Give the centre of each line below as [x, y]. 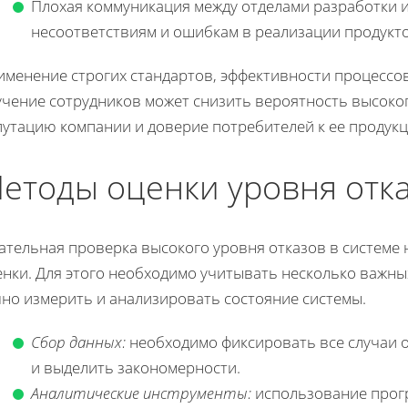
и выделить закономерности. [136, 368]
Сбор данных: [78, 342]
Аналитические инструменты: [141, 393]
